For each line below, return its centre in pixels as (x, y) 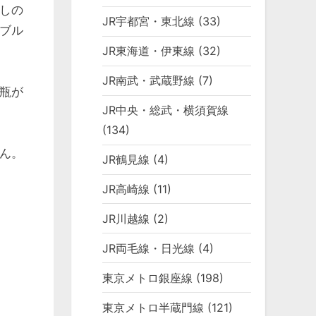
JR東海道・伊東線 (149, 51)
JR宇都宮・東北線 (149, 22)
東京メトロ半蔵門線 (153, 307)
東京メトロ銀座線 (148, 278)
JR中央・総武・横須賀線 (166, 110)
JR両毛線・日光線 (149, 248)
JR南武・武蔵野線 (149, 81)
